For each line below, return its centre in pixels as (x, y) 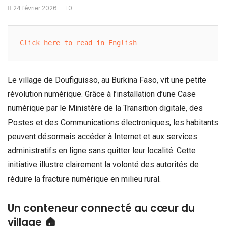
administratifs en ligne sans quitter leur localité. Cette (102, 151)
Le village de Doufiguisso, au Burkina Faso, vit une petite (107, 80)
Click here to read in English (78, 43)
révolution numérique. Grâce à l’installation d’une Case (102, 94)
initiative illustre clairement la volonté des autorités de (103, 165)
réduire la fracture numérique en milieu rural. (84, 179)
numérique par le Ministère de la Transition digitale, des (105, 108)
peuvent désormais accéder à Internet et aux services (102, 137)
